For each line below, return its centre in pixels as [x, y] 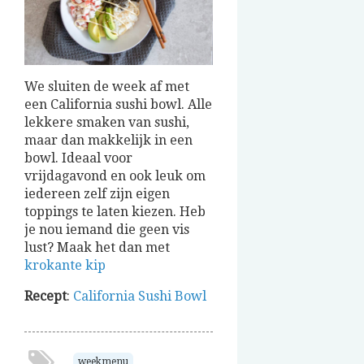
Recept [45, 296]
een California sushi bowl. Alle [118, 104]
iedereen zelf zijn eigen [97, 193]
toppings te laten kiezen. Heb [115, 211]
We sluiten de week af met [107, 86]
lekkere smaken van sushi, [107, 122]
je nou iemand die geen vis [107, 229]
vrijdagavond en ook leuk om [115, 175]
